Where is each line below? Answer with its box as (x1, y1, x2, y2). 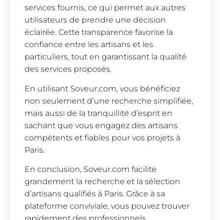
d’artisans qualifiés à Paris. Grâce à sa (25, 189, 165, 199)
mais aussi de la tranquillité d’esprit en (25, 108, 172, 118)
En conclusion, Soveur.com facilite (25, 165, 157, 174)
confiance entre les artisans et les (25, 40, 153, 50)
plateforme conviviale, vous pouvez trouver (25, 201, 190, 211)
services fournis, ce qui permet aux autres (25, 3, 186, 13)
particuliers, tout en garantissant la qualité (25, 52, 187, 62)
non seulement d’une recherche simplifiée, (25, 96, 193, 106)
